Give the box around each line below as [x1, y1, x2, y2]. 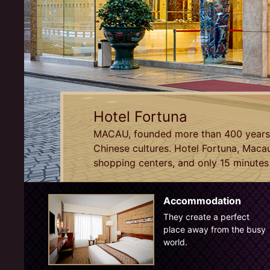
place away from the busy [163, 224, 266, 234]
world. [163, 237, 187, 247]
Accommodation [163, 195, 241, 207]
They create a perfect [163, 212, 250, 222]
